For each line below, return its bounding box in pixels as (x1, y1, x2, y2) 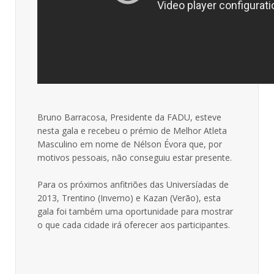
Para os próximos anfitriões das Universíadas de (37, 179, 229, 190)
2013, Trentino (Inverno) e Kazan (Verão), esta (37, 192, 221, 204)
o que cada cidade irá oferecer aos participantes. (37, 219, 230, 231)
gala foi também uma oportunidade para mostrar (37, 206, 233, 217)
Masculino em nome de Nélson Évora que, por (37, 138, 222, 150)
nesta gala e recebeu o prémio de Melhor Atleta (37, 125, 227, 136)
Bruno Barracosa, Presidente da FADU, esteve (37, 111, 221, 123)
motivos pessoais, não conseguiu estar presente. (37, 152, 232, 163)
